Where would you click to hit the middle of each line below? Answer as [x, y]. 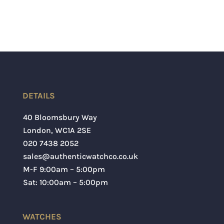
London [37, 130]
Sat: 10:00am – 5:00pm [65, 182]
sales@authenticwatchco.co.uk [80, 156]
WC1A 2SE [73, 130]
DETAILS [38, 95]
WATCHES [42, 216]
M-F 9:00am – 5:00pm [64, 169]
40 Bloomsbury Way [60, 117]
